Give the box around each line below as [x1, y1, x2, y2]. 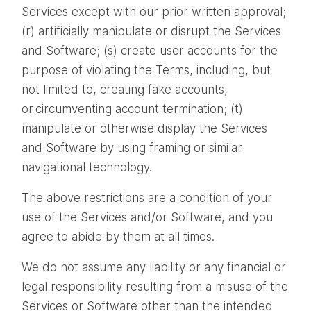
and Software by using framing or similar [22, 141, 242, 155]
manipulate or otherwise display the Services [22, 121, 267, 136]
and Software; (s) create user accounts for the [22, 44, 278, 58]
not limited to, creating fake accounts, [22, 83, 228, 97]
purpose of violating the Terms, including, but [22, 63, 271, 78]
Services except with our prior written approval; [22, 5, 286, 19]
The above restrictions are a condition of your [22, 191, 272, 205]
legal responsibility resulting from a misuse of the [22, 280, 288, 294]
